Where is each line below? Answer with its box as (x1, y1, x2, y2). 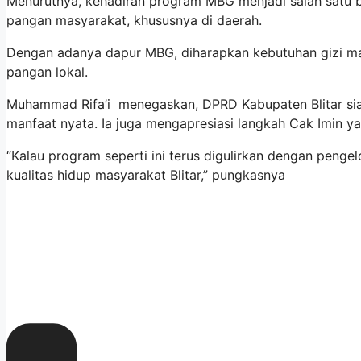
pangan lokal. (6, 64, 88, 81)
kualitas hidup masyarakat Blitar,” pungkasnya (6, 167, 285, 184)
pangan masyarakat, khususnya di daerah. (6, 12, 262, 29)
